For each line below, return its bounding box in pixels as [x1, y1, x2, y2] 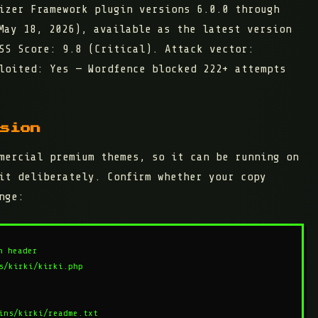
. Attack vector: [152, 43, 254, 56]
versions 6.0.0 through [139, 3, 280, 16]
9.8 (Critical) [62, 43, 152, 56]
